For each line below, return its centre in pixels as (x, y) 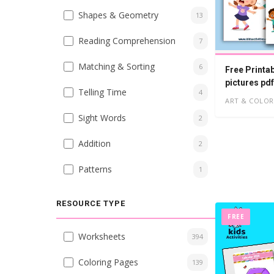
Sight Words (102, 118)
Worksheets (102, 236)
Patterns (95, 169)
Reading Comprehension (127, 41)
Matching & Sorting (117, 66)
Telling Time (102, 92)
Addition (94, 143)
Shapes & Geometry (118, 15)
